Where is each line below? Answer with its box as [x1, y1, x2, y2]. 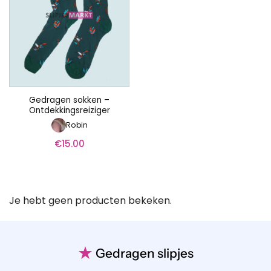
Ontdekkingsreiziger [28, 104, 110, 116]
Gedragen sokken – [29, 94, 109, 106]
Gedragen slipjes [96, 245, 194, 261]
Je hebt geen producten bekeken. [9, 194, 172, 208]
